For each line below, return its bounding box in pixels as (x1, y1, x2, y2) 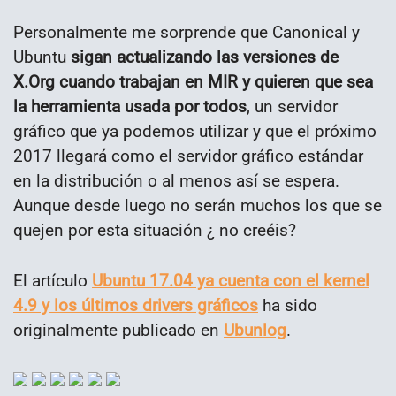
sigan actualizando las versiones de (66, 47, 339, 68)
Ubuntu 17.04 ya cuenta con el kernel (92, 270, 369, 291)
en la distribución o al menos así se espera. (13, 171, 339, 192)
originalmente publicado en (13, 319, 224, 340)
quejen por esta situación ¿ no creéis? (13, 220, 296, 241)
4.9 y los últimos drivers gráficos (13, 294, 258, 316)
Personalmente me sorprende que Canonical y (13, 22, 360, 43)
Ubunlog (224, 319, 286, 340)
